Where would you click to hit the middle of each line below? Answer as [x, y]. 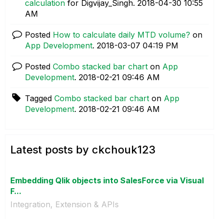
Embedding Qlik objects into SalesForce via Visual [107, 181]
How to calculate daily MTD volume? [121, 34]
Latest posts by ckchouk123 [83, 150]
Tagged [40, 98]
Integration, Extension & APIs [65, 205]
